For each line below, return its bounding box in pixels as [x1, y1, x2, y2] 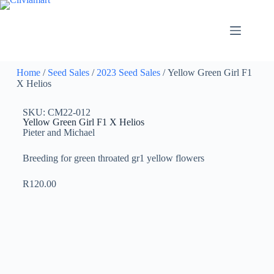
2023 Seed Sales [96, 67, 160, 78]
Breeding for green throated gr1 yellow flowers [22, 153, 204, 163]
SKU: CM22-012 [22, 107, 91, 117]
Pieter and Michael [22, 127, 95, 138]
